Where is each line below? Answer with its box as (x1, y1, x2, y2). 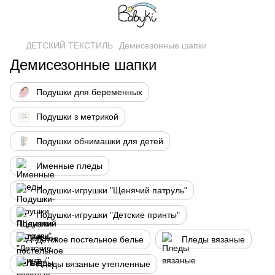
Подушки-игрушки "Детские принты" (36, 210, 180, 220)
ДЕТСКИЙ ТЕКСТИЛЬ (26, 41, 113, 50)
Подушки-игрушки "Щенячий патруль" (36, 185, 187, 195)
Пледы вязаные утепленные (36, 259, 150, 269)
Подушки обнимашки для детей (36, 136, 163, 146)
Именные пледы (36, 161, 103, 171)
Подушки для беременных (36, 87, 142, 97)
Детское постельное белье (36, 234, 144, 244)
